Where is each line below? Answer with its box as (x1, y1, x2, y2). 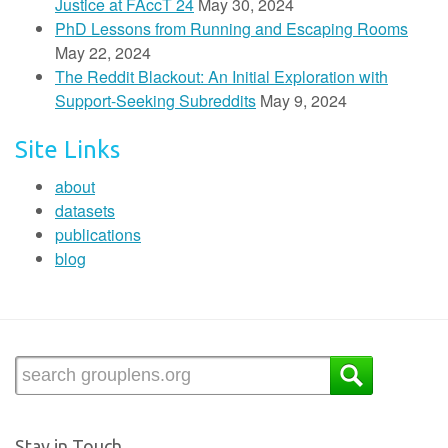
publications (55, 223, 141, 246)
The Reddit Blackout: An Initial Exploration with (55, 65, 388, 88)
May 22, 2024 (55, 41, 151, 64)
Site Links (15, 136, 120, 163)
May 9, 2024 (260, 89, 347, 112)
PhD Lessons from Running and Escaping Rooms (55, 17, 408, 40)
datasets (55, 199, 115, 222)
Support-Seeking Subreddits (55, 89, 256, 112)
